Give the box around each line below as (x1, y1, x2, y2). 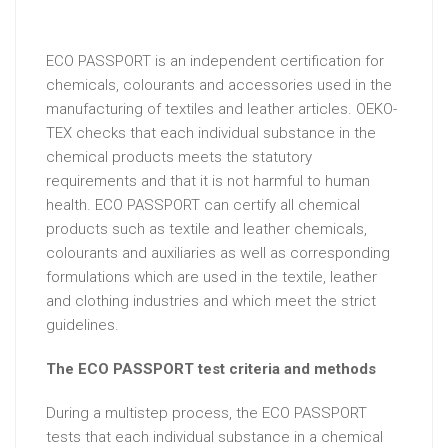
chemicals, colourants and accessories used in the (46, 76, 392, 94)
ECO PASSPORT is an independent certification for (46, 52, 384, 70)
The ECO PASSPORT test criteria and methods (46, 360, 376, 378)
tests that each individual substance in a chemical (46, 428, 383, 446)
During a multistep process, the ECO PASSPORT (46, 404, 367, 422)
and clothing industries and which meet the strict (46, 292, 376, 310)
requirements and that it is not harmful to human (46, 172, 370, 190)
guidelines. (46, 316, 119, 334)
